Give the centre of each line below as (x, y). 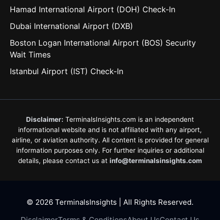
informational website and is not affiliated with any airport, (110, 130)
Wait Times (30, 55)
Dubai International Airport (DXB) (71, 26)
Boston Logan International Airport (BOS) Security (103, 43)
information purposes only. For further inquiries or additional (110, 150)
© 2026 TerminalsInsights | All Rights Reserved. (110, 202)
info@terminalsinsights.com (156, 161)
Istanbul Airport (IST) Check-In (67, 71)
